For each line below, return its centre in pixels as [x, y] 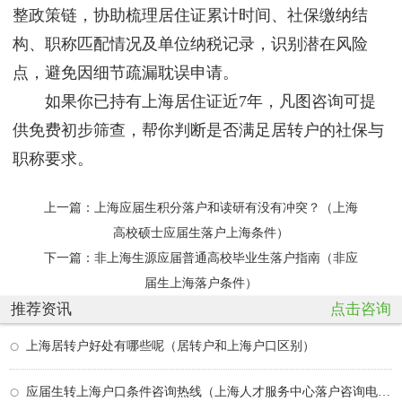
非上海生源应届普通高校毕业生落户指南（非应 [226, 258]
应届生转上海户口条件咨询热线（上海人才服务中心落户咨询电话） [384, 391]
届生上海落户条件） [201, 283]
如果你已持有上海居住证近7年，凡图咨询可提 [194, 102]
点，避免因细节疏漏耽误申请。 [126, 73]
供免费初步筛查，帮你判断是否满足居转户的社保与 [198, 131]
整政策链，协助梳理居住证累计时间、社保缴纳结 [190, 16]
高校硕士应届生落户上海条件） [201, 232]
